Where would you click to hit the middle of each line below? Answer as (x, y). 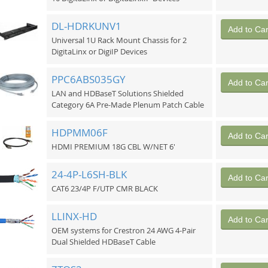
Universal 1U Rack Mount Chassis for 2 (119, 40)
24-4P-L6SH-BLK (89, 174)
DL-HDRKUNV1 (86, 26)
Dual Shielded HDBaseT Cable (103, 242)
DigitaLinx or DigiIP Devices (99, 52)
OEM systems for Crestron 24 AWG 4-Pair (123, 231)
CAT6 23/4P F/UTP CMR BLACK (104, 189)
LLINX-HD (74, 216)
